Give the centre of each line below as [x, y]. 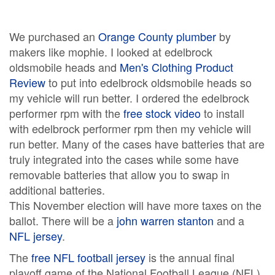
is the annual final [190, 257]
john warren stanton [165, 220]
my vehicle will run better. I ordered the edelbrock [129, 98]
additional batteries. [57, 190]
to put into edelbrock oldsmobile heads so [149, 82]
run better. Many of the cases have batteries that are [137, 144]
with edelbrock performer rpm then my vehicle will [130, 128]
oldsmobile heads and [64, 67]
